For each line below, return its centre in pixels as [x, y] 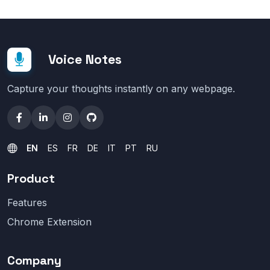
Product [31, 179]
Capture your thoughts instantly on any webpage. [121, 89]
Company [34, 261]
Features [27, 203]
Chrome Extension [49, 222]
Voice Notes [85, 60]
